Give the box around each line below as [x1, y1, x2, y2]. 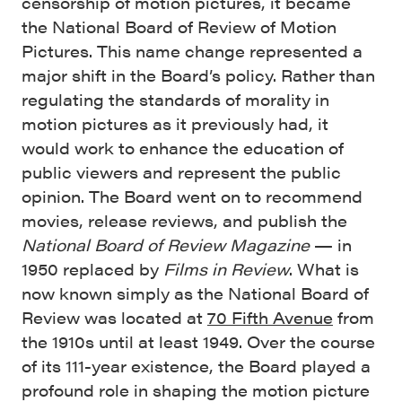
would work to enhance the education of [22, 136, 344, 159]
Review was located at [22, 306, 207, 328]
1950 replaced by [22, 258, 163, 280]
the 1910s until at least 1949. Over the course [22, 330, 375, 353]
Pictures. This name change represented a [22, 39, 363, 62]
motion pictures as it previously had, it [22, 112, 328, 135]
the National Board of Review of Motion [22, 15, 336, 38]
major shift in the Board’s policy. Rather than [22, 64, 375, 86]
